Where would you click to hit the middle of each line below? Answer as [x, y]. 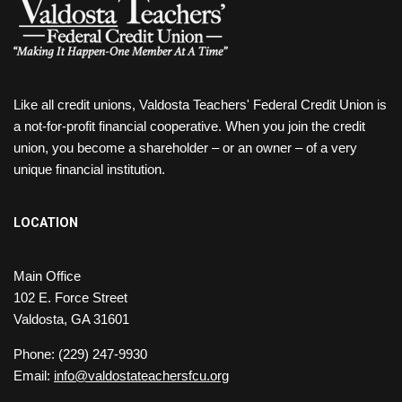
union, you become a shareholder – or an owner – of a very [185, 148]
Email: [34, 376]
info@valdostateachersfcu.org [141, 376]
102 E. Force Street [70, 298]
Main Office [47, 276]
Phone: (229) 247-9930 [80, 354]
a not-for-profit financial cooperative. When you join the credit [189, 127]
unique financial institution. [89, 170]
